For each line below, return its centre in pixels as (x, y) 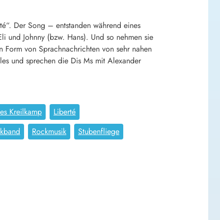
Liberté (65, 111)
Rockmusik (49, 131)
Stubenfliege (99, 131)
